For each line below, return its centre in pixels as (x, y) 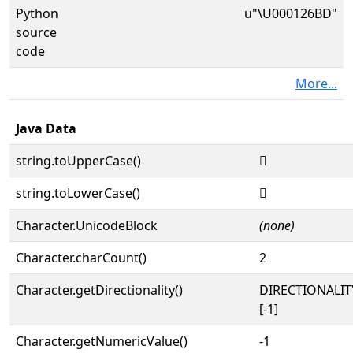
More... (316, 84)
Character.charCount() (81, 258)
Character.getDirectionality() (99, 290)
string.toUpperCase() (78, 161)
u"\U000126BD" (291, 13)
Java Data (46, 128)
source (36, 32)
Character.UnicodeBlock (87, 225)
